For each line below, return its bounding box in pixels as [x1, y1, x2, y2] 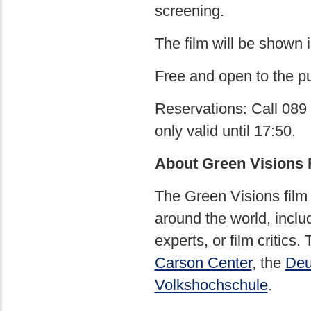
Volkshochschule [154, 276, 268, 294]
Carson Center [154, 254, 252, 271]
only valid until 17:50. [154, 122, 296, 140]
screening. [154, 2, 224, 19]
